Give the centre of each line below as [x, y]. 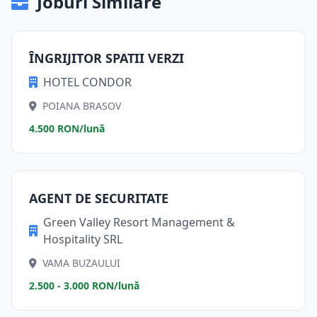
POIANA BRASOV [82, 106]
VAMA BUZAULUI [81, 263]
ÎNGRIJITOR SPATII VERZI [106, 58]
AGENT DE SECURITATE [99, 198]
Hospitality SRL [83, 239]
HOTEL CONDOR [87, 82]
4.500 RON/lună [67, 128]
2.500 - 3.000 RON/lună [84, 286]
